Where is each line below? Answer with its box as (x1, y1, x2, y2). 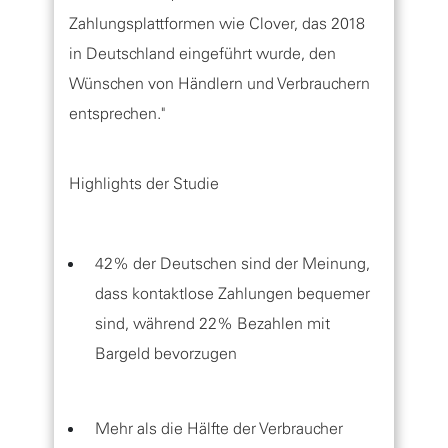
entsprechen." (69, 103, 165, 123)
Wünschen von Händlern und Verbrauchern (69, 73, 370, 93)
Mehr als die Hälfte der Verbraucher (95, 418, 343, 438)
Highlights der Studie (69, 173, 219, 193)
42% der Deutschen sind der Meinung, (95, 253, 370, 273)
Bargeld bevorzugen (95, 343, 237, 363)
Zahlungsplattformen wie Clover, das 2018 (69, 13, 365, 33)
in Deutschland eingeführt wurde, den (69, 43, 336, 63)
